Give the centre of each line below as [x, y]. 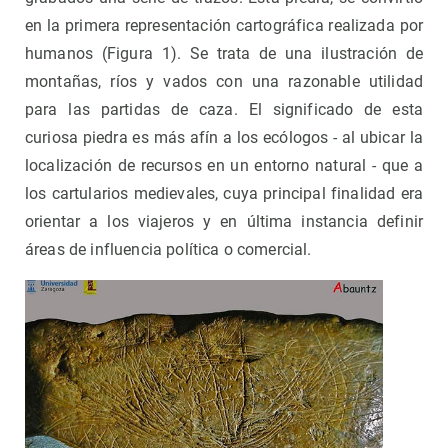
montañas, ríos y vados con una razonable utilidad [224, 82]
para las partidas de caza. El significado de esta [224, 110]
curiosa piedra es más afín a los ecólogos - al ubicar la [224, 138]
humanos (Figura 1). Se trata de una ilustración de [224, 54]
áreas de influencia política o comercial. [168, 250]
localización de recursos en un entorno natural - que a [224, 166]
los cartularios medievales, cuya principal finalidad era [224, 194]
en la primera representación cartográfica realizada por [224, 26]
